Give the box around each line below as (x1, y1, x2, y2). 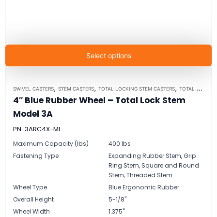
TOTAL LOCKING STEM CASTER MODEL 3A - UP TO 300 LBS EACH (179, 85, 196, 92)
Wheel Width (13, 207, 50, 216)
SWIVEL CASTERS (13, 85, 54, 92)
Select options (86, 51, 131, 60)
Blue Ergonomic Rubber (108, 183, 179, 191)
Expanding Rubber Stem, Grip (108, 151, 196, 160)
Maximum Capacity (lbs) (13, 139, 89, 148)
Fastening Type (13, 151, 59, 160)
